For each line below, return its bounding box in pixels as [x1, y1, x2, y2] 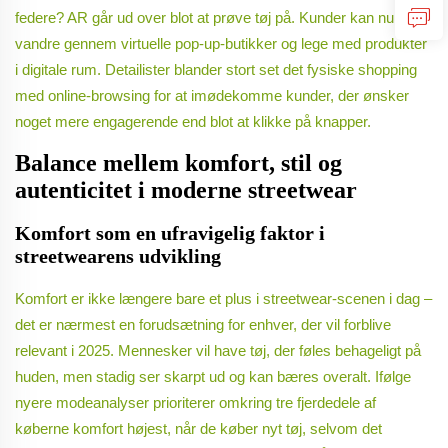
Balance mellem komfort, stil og [15, 150, 342, 177]
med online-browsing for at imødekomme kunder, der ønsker [15, 87, 409, 105]
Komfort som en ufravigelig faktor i [15, 222, 325, 245]
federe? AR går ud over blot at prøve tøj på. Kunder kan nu [15, 9, 394, 27]
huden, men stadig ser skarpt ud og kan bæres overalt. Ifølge [15, 368, 411, 386]
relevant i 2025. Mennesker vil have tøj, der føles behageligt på [15, 342, 421, 360]
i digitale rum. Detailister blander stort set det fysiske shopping [15, 61, 417, 79]
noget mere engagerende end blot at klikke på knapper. [15, 113, 371, 131]
